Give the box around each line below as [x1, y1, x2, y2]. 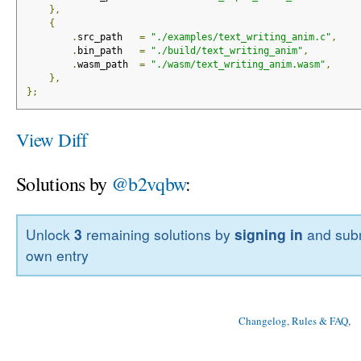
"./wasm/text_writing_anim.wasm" [150, 59, 326, 71]
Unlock [26, 224, 75, 245]
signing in [234, 224, 304, 245]
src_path [77, 31, 139, 44]
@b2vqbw [110, 170, 186, 197]
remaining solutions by [82, 224, 235, 245]
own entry [26, 245, 89, 266]
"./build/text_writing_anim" [150, 45, 303, 57]
